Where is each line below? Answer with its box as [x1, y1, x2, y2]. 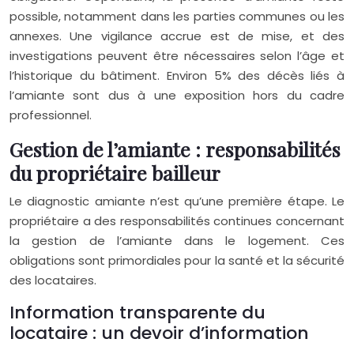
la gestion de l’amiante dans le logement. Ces [9, 232, 345, 249]
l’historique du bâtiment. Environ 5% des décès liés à [9, 67, 345, 84]
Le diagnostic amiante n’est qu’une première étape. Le [9, 193, 345, 209]
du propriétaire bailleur [9, 160, 220, 186]
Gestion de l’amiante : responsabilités [9, 136, 341, 162]
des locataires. [9, 272, 96, 288]
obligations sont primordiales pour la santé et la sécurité [9, 252, 345, 269]
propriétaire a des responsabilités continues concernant [9, 213, 345, 229]
